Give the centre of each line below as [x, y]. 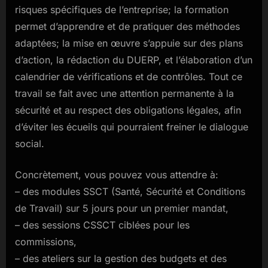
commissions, [46, 242]
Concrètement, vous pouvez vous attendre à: [117, 175]
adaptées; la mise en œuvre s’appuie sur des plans [129, 43]
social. [30, 144]
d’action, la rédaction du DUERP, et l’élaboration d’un [134, 60]
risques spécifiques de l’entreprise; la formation [122, 10]
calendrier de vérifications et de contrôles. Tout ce [129, 77]
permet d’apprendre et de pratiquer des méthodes [127, 27]
